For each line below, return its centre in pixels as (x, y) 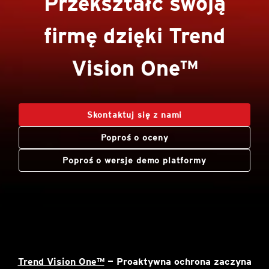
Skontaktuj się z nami (134, 115)
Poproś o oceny (134, 138)
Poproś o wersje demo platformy (134, 160)
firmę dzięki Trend (134, 35)
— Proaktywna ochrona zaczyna (178, 261)
